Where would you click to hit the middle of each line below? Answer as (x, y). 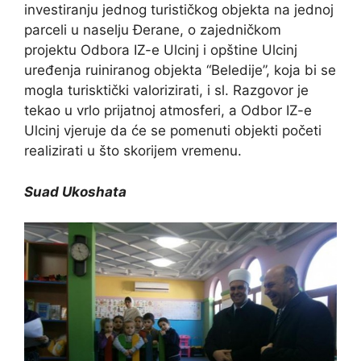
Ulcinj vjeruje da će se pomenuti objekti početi (173, 131)
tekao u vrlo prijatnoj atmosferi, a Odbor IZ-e (168, 111)
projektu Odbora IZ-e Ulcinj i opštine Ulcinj (161, 50)
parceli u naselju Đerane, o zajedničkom (153, 30)
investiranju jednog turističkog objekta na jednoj (179, 10)
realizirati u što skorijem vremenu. (133, 151)
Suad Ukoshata (75, 191)
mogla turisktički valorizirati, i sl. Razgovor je (166, 91)
